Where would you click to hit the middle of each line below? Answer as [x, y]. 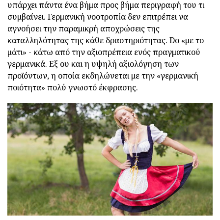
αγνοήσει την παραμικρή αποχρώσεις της [83, 29]
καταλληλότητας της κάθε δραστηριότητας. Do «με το [106, 41]
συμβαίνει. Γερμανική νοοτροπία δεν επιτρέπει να [98, 17]
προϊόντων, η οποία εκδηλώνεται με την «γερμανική [103, 76]
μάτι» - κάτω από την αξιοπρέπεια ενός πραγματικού [104, 52]
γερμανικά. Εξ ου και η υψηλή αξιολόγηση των [93, 64]
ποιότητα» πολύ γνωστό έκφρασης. [73, 88]
